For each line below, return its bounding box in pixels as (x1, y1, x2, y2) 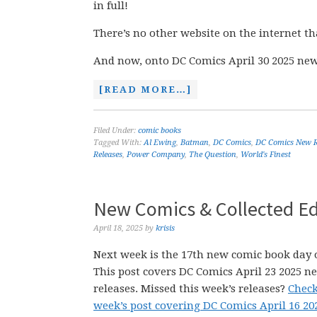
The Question (189, 150, 236, 159)
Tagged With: (93, 138, 144, 147)
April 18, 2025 (93, 224, 143, 233)
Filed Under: (93, 126, 138, 135)
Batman (180, 138, 209, 147)
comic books (138, 126, 181, 135)
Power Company (127, 150, 185, 159)
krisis (156, 224, 175, 233)
